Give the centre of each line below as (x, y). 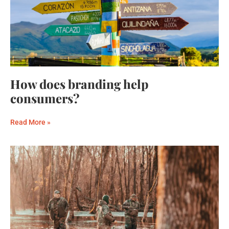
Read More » (30, 122)
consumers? (45, 98)
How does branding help (79, 84)
